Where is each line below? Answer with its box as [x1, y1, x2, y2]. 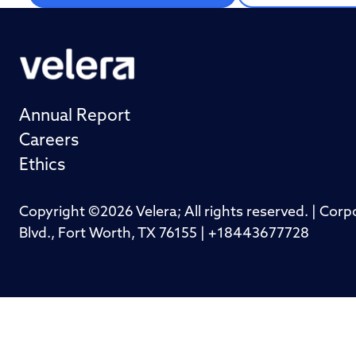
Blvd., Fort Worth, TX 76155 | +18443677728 [19, 226, 309, 242]
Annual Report [19, 108, 130, 126]
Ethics [19, 157, 65, 175]
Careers [19, 133, 79, 150]
